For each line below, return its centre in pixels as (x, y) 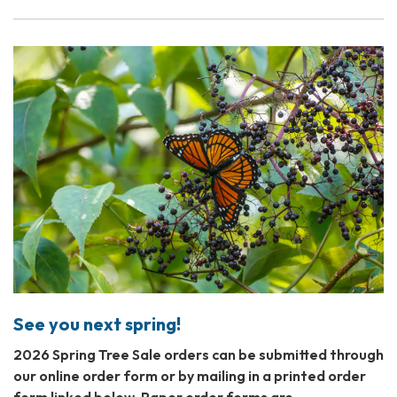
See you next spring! (97, 324)
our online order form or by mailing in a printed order (190, 376)
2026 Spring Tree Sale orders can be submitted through (198, 355)
